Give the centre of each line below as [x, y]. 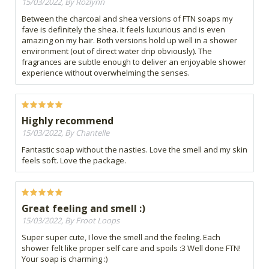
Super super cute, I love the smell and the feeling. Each [121, 237]
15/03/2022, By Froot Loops [71, 221]
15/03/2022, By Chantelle [65, 133]
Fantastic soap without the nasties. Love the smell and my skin [134, 150]
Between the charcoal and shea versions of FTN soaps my [127, 19]
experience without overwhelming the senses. [106, 73]
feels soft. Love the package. [74, 161]
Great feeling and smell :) [83, 209]
